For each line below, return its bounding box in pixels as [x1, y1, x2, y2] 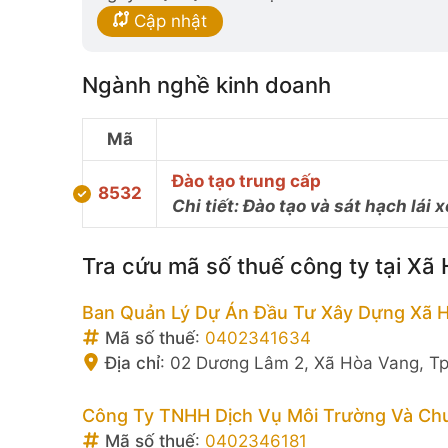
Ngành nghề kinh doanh [82, 71, 331, 98]
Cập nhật [129, 10, 207, 31]
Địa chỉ [100, 353, 160, 373]
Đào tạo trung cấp [172, 170, 321, 191]
